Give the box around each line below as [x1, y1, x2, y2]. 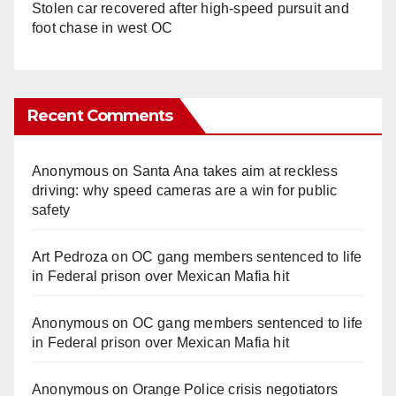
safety [32, 202, 71, 217]
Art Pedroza [32, 248, 109, 264]
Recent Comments [27, 105, 173, 126]
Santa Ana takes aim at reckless [132, 163, 338, 179]
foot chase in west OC [32, 19, 173, 35]
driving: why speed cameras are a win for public [32, 182, 338, 198]
